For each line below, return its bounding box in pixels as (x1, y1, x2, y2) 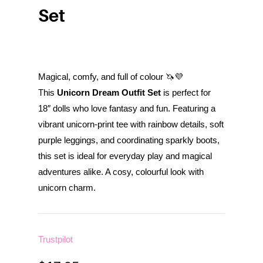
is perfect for (160, 87, 211, 97)
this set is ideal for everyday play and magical (38, 150, 212, 161)
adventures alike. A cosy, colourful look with (38, 166, 204, 177)
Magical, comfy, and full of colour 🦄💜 (38, 71, 183, 82)
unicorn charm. (38, 182, 96, 193)
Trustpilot (38, 234, 73, 244)
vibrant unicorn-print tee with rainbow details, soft (38, 119, 224, 129)
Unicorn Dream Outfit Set (56, 87, 161, 97)
